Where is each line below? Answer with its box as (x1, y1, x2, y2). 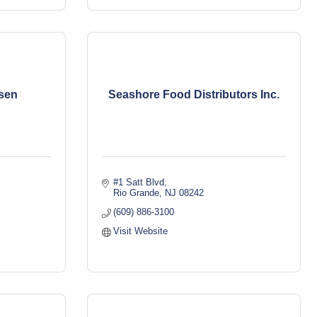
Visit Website (113, 226, 168, 236)
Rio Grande (113, 188, 160, 198)
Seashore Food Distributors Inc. (108, 88, 279, 100)
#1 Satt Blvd (113, 177, 165, 188)
